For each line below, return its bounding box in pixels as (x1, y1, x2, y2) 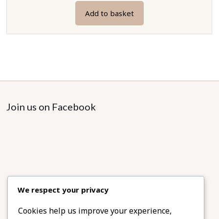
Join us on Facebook (6, 100, 96, 112)
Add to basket (85, 8, 134, 18)
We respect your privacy (18, 185, 109, 195)
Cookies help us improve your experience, (18, 205, 172, 217)
